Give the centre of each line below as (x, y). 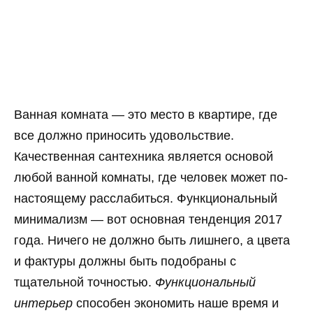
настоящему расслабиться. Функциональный (146, 199)
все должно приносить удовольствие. (124, 136)
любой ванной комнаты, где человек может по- (151, 178)
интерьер (43, 304)
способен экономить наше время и (176, 304)
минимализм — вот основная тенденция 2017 (148, 220)
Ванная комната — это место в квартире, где (146, 115)
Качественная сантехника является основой (144, 157)
